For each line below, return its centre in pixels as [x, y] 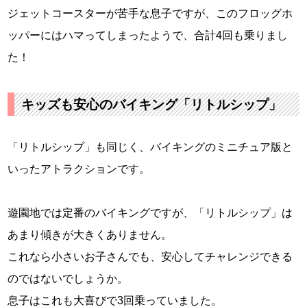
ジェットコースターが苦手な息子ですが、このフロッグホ [150, 14]
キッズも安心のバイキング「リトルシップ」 [152, 105]
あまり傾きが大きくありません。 [90, 235]
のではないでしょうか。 [68, 279]
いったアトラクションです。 [79, 169]
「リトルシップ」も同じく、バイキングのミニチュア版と [150, 147]
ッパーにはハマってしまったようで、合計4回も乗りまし [148, 36]
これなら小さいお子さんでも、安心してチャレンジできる [150, 257]
